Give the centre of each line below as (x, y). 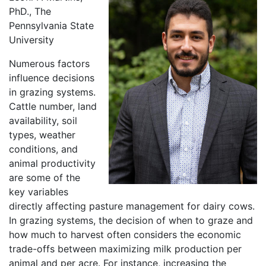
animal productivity (52, 164)
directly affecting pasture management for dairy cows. (132, 206)
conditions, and (43, 149)
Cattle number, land (53, 107)
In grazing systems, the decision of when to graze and (131, 221)
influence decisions (52, 78)
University (31, 40)
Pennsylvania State (51, 26)
